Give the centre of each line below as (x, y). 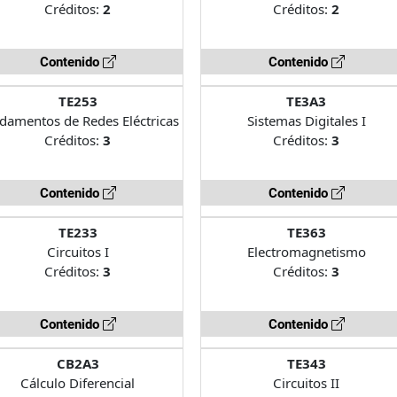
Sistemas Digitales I (306, 120)
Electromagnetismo (306, 251)
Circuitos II (307, 382)
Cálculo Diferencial (78, 382)
